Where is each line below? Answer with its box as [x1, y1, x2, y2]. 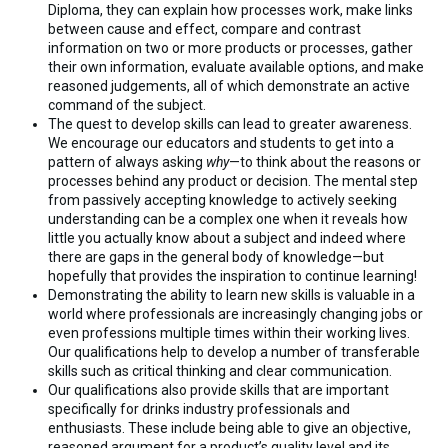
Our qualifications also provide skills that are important [48, 382, 389, 399]
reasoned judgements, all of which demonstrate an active [48, 78, 410, 95]
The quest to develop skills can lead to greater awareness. [48, 116, 412, 133]
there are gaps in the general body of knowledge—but [48, 249, 384, 266]
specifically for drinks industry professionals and [48, 401, 350, 418]
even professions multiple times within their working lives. [48, 325, 410, 342]
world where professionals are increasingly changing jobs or [48, 306, 423, 323]
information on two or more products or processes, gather [48, 40, 413, 57]
